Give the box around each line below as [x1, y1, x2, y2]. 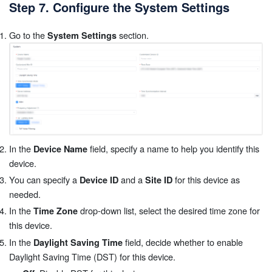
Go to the [9, 29, 47, 42]
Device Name [33, 142, 87, 155]
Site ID [145, 174, 172, 186]
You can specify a [9, 173, 80, 186]
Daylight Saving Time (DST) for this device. [9, 250, 175, 263]
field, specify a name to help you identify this [87, 141, 259, 155]
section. [117, 29, 149, 42]
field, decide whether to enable [123, 235, 243, 248]
